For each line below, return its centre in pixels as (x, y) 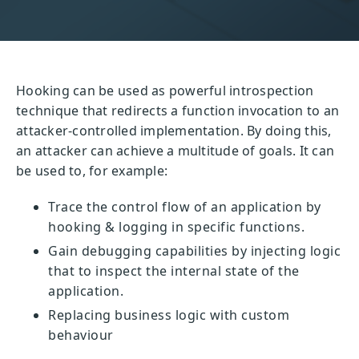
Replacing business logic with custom (169, 315)
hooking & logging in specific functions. (176, 227)
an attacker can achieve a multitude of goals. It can (175, 151)
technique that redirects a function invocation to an (177, 111)
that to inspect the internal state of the (174, 271)
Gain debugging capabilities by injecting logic (194, 251)
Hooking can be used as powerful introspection (165, 91)
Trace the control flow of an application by (185, 207)
